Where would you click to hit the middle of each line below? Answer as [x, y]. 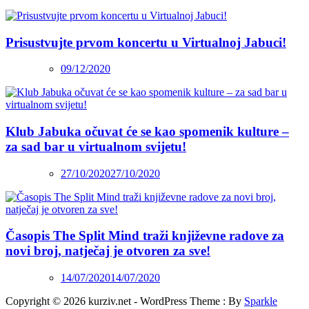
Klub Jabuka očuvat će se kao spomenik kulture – [147, 131]
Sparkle [261, 301]
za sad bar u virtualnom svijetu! [96, 146]
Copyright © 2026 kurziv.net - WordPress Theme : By [125, 301]
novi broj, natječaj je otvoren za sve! [108, 251]
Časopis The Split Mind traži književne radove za [145, 236]
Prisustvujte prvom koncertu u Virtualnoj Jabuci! [146, 42]
